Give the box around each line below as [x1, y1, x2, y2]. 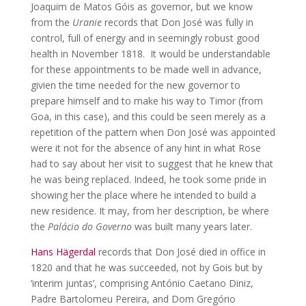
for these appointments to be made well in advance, [30, 63, 262, 76]
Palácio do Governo [47, 220, 132, 234]
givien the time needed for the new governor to [30, 79, 240, 92]
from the [30, 16, 72, 29]
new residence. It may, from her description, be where [30, 204, 269, 218]
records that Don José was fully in [101, 16, 253, 29]
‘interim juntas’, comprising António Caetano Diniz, [30, 277, 253, 290]
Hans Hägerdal [30, 245, 96, 259]
